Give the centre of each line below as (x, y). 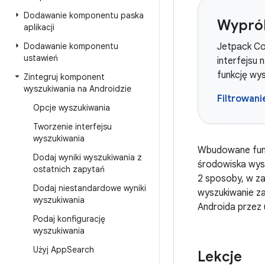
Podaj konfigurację (69, 219)
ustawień (41, 58)
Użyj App (50, 250)
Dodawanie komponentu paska (84, 15)
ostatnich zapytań (69, 169)
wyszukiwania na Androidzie (77, 89)
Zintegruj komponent (64, 77)
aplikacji (39, 27)
